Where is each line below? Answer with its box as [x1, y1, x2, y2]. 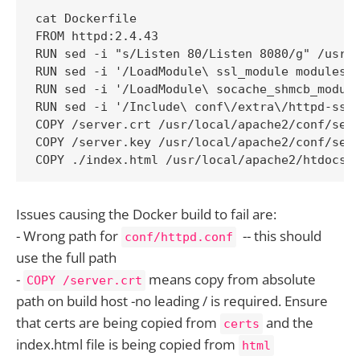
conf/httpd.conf [125, 230, 233, 245]
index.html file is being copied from [16, 335, 239, 354]
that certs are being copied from [16, 313, 220, 333]
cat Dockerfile [35, 11, 137, 27]
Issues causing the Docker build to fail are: [16, 205, 276, 224]
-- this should [236, 227, 321, 246]
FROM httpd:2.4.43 [35, 29, 158, 44]
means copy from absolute [145, 270, 316, 289]
